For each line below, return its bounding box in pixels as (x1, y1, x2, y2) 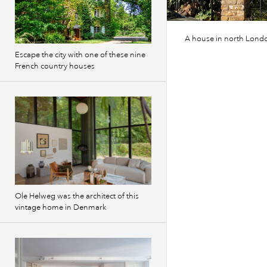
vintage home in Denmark (15, 203, 106, 212)
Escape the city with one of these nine (15, 50, 145, 60)
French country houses (15, 61, 95, 71)
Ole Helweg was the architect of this (15, 191, 139, 201)
